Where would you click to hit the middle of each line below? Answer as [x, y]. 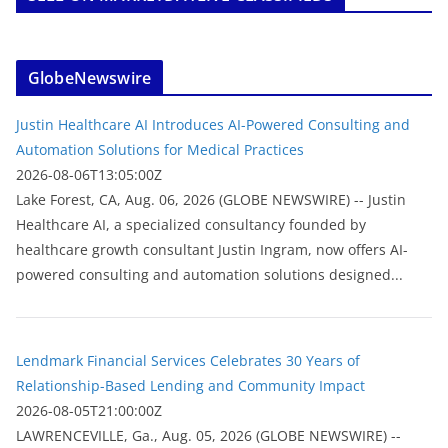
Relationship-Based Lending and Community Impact [190, 386]
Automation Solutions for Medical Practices [160, 150]
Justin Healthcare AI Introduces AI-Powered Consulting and [213, 125]
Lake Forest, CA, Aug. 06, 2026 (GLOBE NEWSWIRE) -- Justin [211, 200]
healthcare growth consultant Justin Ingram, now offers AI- [212, 250]
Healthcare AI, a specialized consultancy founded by [191, 225]
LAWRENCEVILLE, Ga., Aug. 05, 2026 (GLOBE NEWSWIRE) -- [208, 436]
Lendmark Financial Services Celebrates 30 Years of [188, 361]
